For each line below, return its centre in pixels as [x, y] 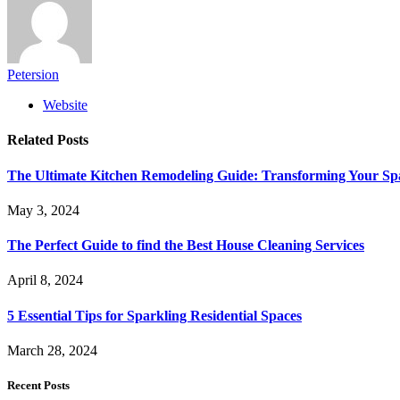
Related [32, 140]
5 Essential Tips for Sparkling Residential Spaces [154, 315]
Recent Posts [38, 386]
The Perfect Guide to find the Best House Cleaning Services [186, 246]
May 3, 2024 [43, 210]
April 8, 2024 [45, 280]
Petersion [33, 75]
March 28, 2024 [52, 350]
